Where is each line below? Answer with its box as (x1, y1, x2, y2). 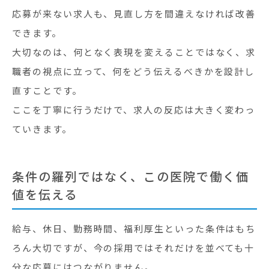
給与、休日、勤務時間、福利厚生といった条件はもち (12, 222, 256, 235)
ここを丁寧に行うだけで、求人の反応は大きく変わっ (12, 103, 256, 116)
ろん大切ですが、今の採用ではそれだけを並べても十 (12, 241, 255, 254)
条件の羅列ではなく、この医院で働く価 (12, 168, 249, 185)
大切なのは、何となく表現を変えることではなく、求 (12, 46, 256, 58)
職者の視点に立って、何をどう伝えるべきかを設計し (12, 65, 255, 77)
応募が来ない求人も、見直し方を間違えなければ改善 (12, 7, 256, 20)
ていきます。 (12, 122, 72, 135)
